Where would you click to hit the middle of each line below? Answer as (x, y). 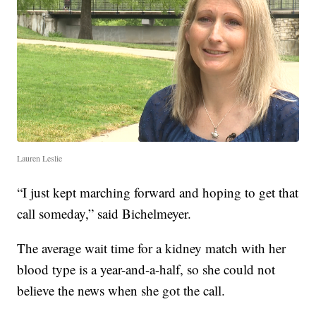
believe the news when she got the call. (121, 291)
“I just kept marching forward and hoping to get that (158, 193)
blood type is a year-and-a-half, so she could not (146, 269)
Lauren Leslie (40, 158)
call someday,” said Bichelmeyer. (104, 214)
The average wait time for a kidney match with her (152, 248)
